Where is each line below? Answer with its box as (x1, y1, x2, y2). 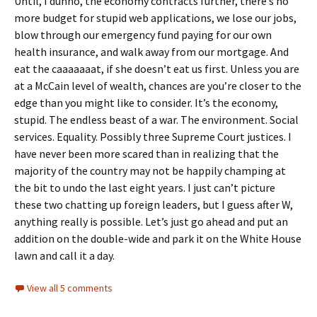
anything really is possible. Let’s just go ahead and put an (14, 214, 288, 229)
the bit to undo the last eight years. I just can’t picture (14, 180, 275, 195)
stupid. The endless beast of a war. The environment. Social (14, 113, 299, 127)
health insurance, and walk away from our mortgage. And (14, 45, 289, 59)
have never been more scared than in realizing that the (14, 146, 279, 161)
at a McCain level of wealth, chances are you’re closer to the (14, 79, 301, 93)
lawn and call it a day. (14, 248, 115, 263)
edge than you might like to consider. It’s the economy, (14, 96, 278, 110)
